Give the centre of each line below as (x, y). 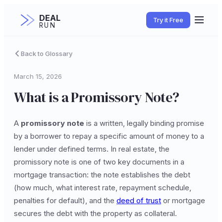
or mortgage (183, 200)
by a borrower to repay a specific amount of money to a (109, 136)
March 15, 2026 (38, 76)
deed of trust (139, 200)
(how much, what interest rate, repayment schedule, (103, 188)
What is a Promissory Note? (97, 97)
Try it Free (168, 20)
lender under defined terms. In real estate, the (92, 149)
